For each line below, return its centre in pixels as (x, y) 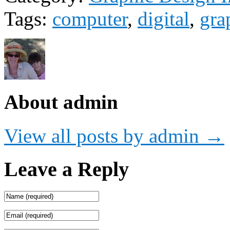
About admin (61, 102)
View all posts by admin (104, 136)
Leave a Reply (66, 169)
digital (164, 18)
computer (90, 18)
